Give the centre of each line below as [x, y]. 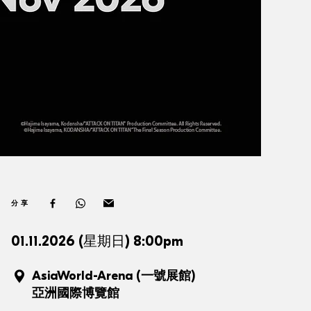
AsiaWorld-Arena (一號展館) [114, 276]
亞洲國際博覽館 [76, 293]
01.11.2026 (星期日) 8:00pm [97, 241]
